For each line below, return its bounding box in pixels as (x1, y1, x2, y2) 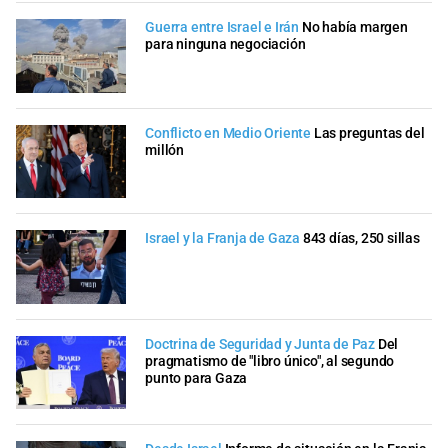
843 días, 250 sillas (302, 230, 420, 248)
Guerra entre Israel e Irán (145, 19, 299, 37)
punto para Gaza (145, 369, 248, 387)
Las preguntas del (313, 124, 425, 142)
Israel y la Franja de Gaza (145, 230, 300, 248)
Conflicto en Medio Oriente (145, 124, 314, 142)
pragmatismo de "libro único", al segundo (145, 352, 395, 370)
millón (145, 141, 184, 159)
